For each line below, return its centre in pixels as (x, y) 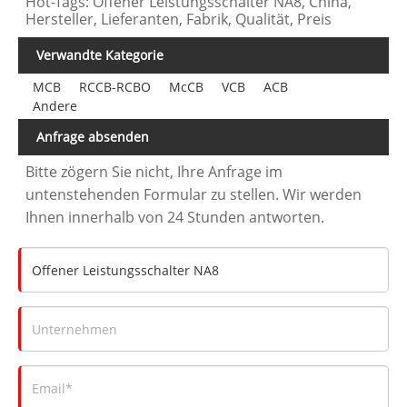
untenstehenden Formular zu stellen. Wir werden (194, 195)
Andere (55, 106)
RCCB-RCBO (114, 87)
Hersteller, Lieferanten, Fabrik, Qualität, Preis (179, 20)
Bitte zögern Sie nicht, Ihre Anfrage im (154, 172)
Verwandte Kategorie (100, 55)
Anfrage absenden (93, 137)
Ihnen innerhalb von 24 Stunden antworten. (175, 218)
